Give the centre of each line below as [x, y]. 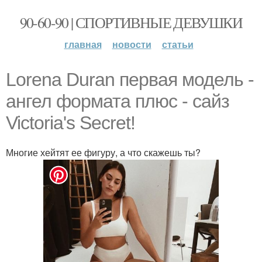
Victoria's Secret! [70, 123]
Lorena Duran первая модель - [130, 80]
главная [83, 44]
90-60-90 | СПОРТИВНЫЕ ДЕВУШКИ [131, 22]
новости [132, 44]
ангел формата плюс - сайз [118, 101]
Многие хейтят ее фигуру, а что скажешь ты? [103, 152]
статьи [177, 44]
